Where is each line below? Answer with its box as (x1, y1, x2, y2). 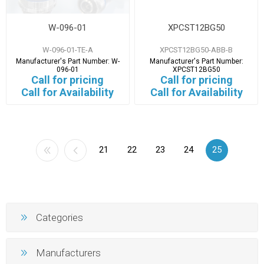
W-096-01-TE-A (42, 45, 93, 54)
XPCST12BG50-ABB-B (160, 45, 233, 54)
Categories (36, 212, 83, 224)
